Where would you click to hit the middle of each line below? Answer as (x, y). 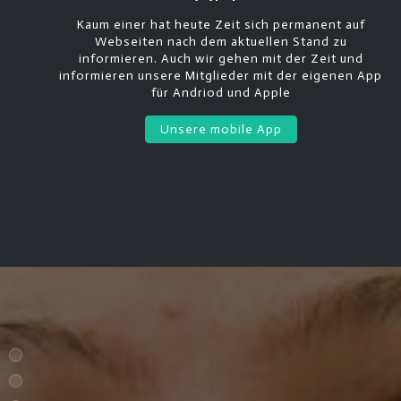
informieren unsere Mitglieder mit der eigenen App (221, 76)
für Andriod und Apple (221, 93)
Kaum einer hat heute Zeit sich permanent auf (221, 25)
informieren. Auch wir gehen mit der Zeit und (221, 59)
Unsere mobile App (221, 130)
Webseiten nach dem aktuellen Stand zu (221, 42)
